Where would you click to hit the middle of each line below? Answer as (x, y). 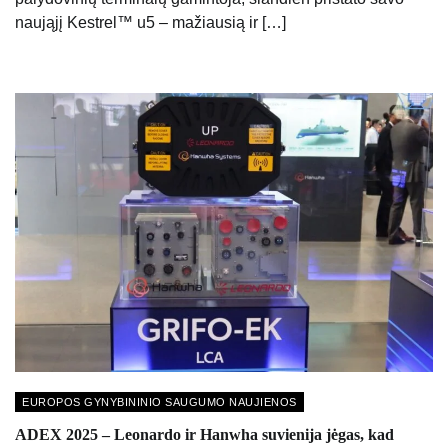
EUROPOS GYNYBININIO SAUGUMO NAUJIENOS (159, 402)
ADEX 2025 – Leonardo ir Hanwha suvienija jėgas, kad (204, 435)
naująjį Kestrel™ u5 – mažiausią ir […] (150, 23)
